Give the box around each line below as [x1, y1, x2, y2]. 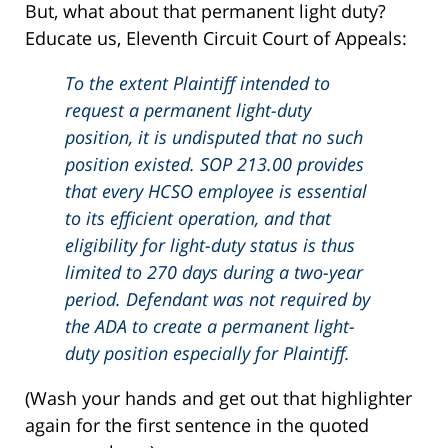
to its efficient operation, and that [65, 205, 331, 230]
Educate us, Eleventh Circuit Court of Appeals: [25, 25, 407, 50]
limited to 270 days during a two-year [65, 259, 363, 284]
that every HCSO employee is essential [65, 178, 367, 203]
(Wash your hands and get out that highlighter [25, 385, 412, 410]
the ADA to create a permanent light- [65, 313, 355, 338]
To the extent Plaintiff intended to [65, 70, 330, 95]
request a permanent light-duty [65, 97, 311, 122]
